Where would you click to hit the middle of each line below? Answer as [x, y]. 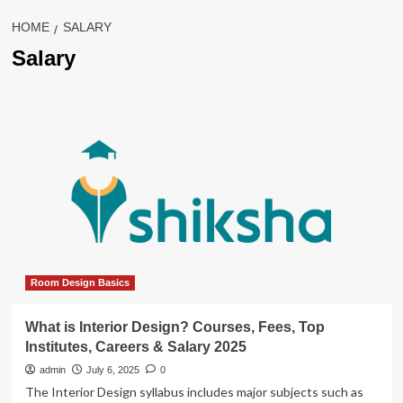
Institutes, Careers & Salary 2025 [135, 347]
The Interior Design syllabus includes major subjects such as [194, 392]
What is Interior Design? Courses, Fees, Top [175, 327]
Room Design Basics [80, 282]
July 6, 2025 [112, 370]
